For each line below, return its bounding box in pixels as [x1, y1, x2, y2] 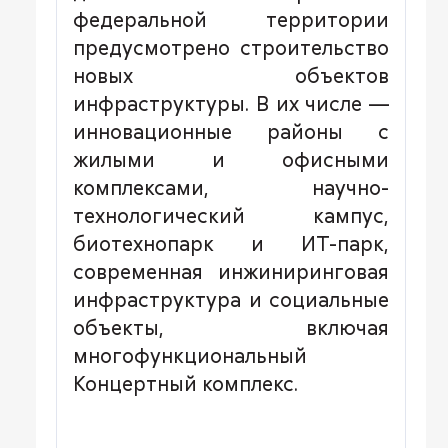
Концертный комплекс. [73, 370, 298, 396]
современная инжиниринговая [73, 258, 389, 284]
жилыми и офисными [73, 146, 389, 172]
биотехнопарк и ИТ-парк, [73, 230, 389, 256]
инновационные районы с [73, 118, 389, 144]
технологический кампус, [73, 202, 389, 228]
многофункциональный [73, 342, 307, 368]
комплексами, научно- [73, 174, 389, 200]
